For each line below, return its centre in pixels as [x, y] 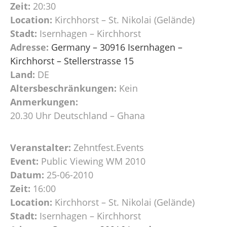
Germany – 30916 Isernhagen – [117, 47]
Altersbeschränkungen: [63, 88]
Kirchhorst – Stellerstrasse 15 [72, 61]
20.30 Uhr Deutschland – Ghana [78, 115]
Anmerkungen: [44, 102]
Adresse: [29, 47]
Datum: [27, 175]
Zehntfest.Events [109, 147]
